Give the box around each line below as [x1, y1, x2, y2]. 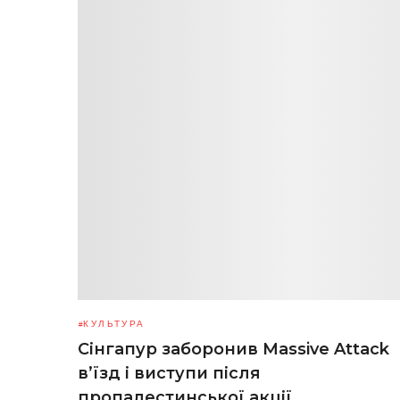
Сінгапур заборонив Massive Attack [78, 339, 389, 359]
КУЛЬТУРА [83, 319, 146, 329]
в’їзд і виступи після [78, 363, 261, 383]
